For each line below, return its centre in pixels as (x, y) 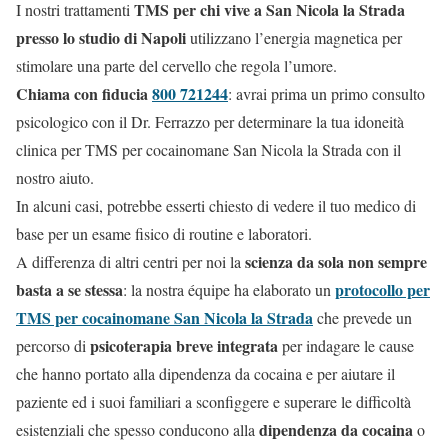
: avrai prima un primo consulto (326, 94)
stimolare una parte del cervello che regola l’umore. (176, 66)
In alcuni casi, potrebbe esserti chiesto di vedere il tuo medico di (216, 206)
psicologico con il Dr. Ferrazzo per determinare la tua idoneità (210, 122)
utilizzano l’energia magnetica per (296, 38)
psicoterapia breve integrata (184, 346)
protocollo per (382, 290)
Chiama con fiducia (84, 94)
